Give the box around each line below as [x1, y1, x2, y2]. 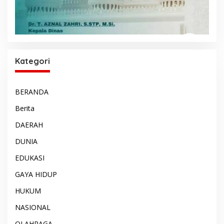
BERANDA [15, 86, 48, 96]
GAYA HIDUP [15, 169, 57, 179]
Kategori [15, 55, 50, 66]
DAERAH [15, 119, 43, 129]
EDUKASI [15, 152, 44, 162]
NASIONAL [15, 202, 50, 212]
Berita [15, 103, 34, 113]
